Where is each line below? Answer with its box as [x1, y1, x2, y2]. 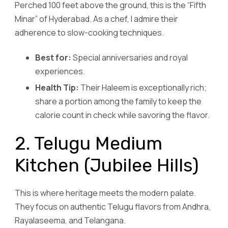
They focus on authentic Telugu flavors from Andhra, [15, 201, 211, 212]
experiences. [35, 65, 85, 77]
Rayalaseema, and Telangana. [15, 214, 126, 226]
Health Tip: [35, 81, 79, 93]
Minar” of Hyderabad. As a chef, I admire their [15, 13, 178, 25]
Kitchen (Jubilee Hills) [15, 154, 199, 176]
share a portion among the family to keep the [35, 95, 202, 107]
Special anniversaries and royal [71, 51, 188, 63]
